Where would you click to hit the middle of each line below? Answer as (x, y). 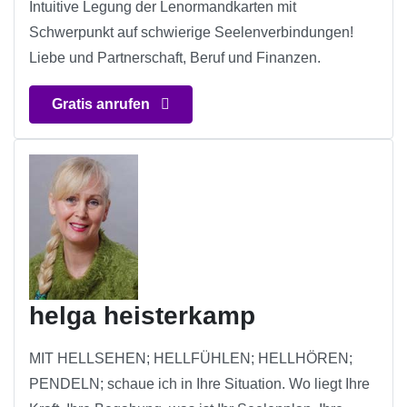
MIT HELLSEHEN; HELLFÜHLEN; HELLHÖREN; (191, 359)
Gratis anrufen (103, 104)
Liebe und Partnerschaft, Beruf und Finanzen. (175, 58)
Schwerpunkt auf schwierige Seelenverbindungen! (191, 33)
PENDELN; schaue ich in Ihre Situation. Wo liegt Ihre (199, 384)
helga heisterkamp (142, 316)
